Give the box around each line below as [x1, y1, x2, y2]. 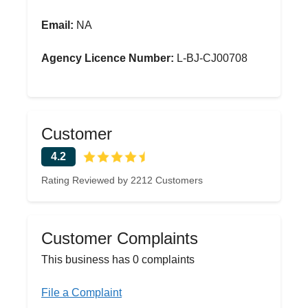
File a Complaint [41, 287, 122, 298]
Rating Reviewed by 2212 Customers [41, 175, 203, 186]
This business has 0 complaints [41, 254, 195, 265]
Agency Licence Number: [41, 52, 174, 64]
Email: [41, 19, 74, 31]
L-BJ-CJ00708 [174, 52, 247, 64]
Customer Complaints [41, 229, 198, 247]
